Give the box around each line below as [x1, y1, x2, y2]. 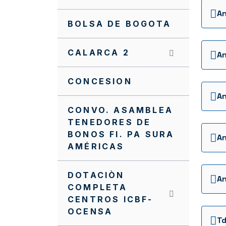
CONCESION [68, 76, 132, 86]
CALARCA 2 [68, 47, 130, 58]
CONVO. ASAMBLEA [68, 105, 173, 115]
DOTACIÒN [68, 170, 125, 180]
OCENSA [68, 206, 113, 216]
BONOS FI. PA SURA [68, 129, 175, 139]
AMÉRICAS [68, 141, 125, 151]
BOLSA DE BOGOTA [68, 19, 171, 29]
